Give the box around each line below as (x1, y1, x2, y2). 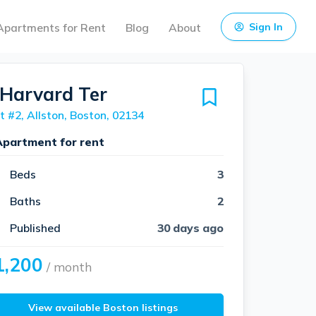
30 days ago (157, 220, 224, 235)
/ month (42, 259, 92, 274)
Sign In (249, 20, 283, 33)
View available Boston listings (28, 300, 178, 314)
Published (9, 220, 61, 235)
